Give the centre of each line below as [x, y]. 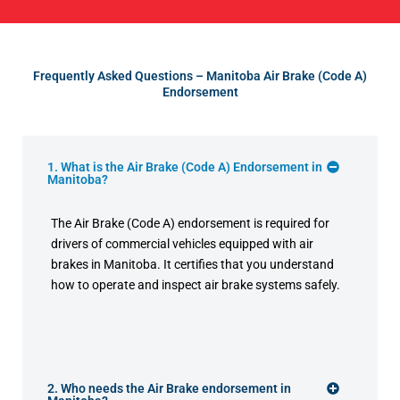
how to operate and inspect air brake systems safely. [196, 285]
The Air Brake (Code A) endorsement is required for [190, 224]
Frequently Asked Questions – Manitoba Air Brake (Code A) [200, 76]
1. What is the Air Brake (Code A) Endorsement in [185, 167]
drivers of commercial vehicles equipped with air [182, 244]
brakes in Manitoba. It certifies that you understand [192, 265]
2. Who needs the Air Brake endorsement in [169, 388]
